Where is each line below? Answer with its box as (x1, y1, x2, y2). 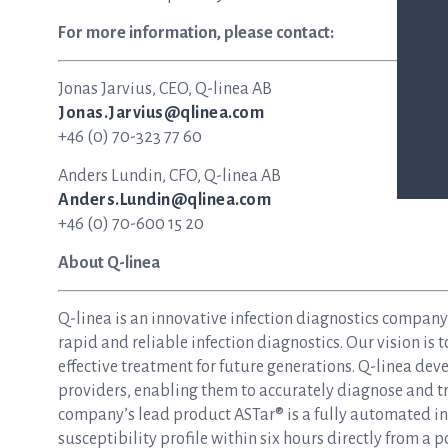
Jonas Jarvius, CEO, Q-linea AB (58, 80, 272, 98)
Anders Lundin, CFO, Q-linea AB (58, 167, 281, 185)
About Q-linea (58, 254, 160, 272)
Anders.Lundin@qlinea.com (58, 191, 271, 209)
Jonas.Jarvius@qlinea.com (58, 104, 264, 122)
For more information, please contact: (58, 24, 334, 42)
